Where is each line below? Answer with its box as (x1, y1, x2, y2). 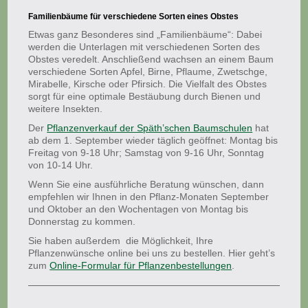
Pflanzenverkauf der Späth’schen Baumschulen (47, 122, 253, 133)
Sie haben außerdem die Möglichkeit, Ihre (28, 235, 214, 246)
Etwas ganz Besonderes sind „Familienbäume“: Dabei (28, 29, 263, 40)
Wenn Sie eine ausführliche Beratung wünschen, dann (28, 179, 265, 190)
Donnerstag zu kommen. (28, 216, 136, 227)
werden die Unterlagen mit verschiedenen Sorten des (28, 41, 261, 52)
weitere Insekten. (28, 103, 103, 114)
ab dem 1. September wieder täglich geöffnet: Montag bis (28, 135, 278, 146)
